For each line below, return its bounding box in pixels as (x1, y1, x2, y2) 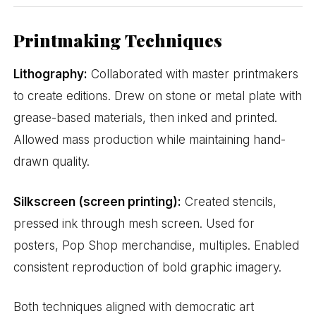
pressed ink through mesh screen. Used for (13, 216, 255, 231)
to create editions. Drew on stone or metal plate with (13, 88, 303, 103)
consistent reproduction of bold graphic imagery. (13, 260, 282, 274)
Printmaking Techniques (13, 28, 223, 51)
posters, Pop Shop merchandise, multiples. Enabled (13, 238, 300, 253)
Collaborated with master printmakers (87, 66, 299, 81)
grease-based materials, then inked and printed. (13, 110, 278, 125)
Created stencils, (181, 194, 277, 209)
